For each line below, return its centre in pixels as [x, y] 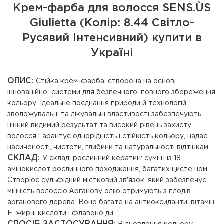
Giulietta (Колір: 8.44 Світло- [112, 23]
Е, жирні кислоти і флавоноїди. [61, 213]
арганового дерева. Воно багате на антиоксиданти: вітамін [111, 202]
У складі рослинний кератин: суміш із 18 [112, 158]
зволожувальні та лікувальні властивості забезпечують [104, 114]
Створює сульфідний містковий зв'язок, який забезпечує [107, 180]
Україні [112, 53]
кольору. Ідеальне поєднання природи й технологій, [98, 103]
